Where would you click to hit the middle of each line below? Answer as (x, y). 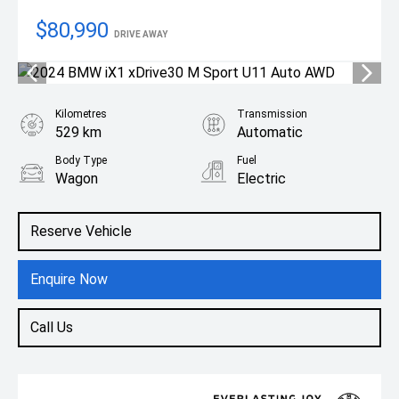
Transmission (272, 114)
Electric (261, 178)
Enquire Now (69, 279)
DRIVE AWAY (141, 34)
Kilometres (81, 114)
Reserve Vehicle (81, 231)
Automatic (270, 132)
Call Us (52, 327)
